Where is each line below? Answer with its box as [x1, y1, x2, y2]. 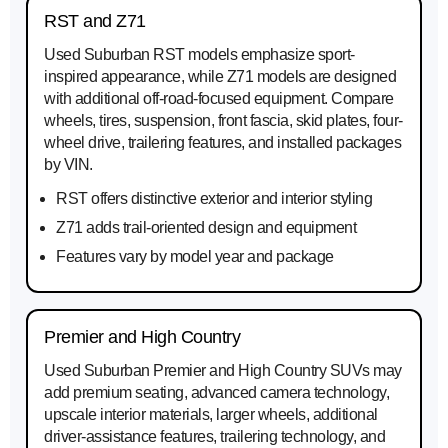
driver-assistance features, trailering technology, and [44, 428, 385, 446]
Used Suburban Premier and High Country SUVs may [44, 362, 402, 380]
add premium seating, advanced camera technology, [44, 384, 389, 402]
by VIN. [44, 156, 93, 174]
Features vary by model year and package [56, 248, 334, 266]
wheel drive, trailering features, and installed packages [44, 134, 401, 152]
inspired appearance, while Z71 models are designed [44, 68, 396, 86]
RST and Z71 [44, 11, 146, 32]
